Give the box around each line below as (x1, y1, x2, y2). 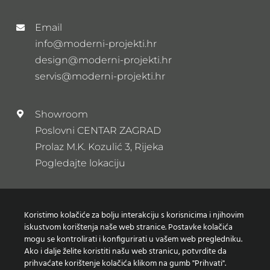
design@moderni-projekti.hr (35, 54, 172, 66)
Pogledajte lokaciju (35, 157, 126, 169)
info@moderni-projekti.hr (35, 38, 157, 50)
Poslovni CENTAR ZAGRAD (35, 124, 162, 136)
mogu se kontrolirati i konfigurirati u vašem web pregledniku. (24, 233, 242, 246)
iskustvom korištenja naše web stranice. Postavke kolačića (24, 221, 233, 234)
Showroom (35, 108, 89, 120)
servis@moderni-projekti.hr (35, 71, 166, 83)
